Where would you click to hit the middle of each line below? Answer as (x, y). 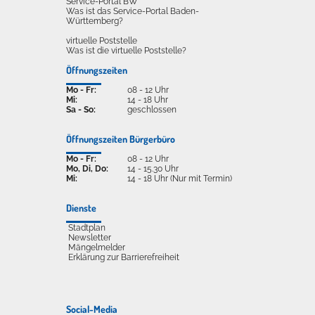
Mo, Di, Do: (88, 168)
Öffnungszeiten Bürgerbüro (121, 139)
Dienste (81, 207)
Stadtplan (87, 227)
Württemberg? (95, 21)
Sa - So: (82, 109)
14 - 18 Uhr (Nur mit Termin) (179, 178)
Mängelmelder (97, 247)
